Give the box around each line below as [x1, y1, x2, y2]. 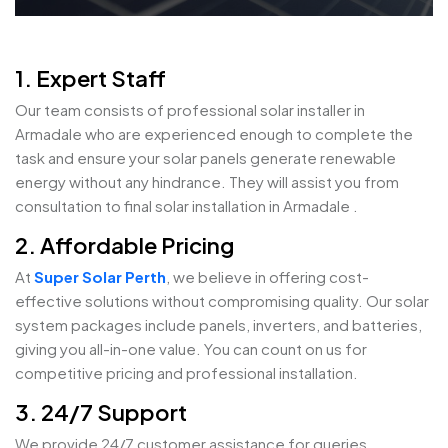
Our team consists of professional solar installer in [15, 100, 365, 119]
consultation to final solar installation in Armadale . [15, 196, 358, 215]
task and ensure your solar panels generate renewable [15, 148, 396, 167]
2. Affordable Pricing [15, 231, 234, 259]
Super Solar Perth [34, 267, 166, 286]
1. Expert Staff [15, 64, 166, 92]
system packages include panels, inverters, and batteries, [15, 315, 422, 334]
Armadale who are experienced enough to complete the [15, 124, 413, 143]
